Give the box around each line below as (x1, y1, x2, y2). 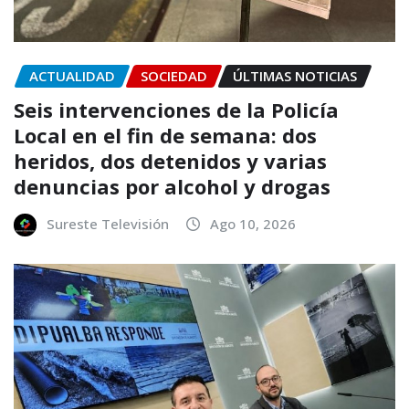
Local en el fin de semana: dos (14, 121, 317, 149)
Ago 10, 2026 (210, 214, 296, 233)
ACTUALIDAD (29, 66, 115, 85)
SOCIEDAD (141, 66, 207, 85)
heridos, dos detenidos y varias (14, 146, 327, 174)
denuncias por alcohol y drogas (14, 172, 330, 200)
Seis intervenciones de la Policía (14, 95, 339, 123)
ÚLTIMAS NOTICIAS (233, 66, 357, 85)
